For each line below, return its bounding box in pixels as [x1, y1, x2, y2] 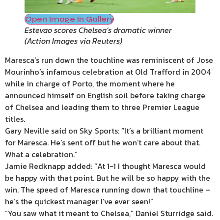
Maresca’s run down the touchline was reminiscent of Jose [5, 54, 213, 66]
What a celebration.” [5, 148, 78, 160]
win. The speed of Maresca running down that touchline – [5, 183, 210, 195]
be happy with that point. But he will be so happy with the [5, 171, 210, 184]
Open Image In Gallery [25, 14, 114, 24]
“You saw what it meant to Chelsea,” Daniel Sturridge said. [5, 207, 213, 219]
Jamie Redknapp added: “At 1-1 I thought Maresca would [5, 160, 206, 172]
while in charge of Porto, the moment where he [5, 77, 175, 89]
